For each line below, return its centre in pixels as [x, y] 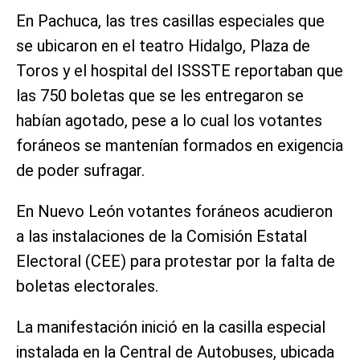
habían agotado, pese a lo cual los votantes [169, 121]
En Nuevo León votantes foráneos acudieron [174, 212]
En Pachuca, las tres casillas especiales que [170, 21]
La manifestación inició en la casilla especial [171, 327]
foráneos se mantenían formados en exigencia [180, 146]
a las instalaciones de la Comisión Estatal [162, 237]
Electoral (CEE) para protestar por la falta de [176, 262]
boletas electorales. [87, 286]
